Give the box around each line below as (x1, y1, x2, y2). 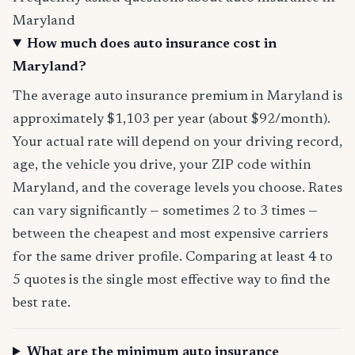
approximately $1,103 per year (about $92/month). (13, 112, 330, 127)
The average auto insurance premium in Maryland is (13, 89, 342, 104)
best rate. (13, 296, 71, 311)
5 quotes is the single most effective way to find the (13, 273, 330, 288)
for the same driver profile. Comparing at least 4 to (13, 250, 333, 265)
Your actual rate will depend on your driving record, (13, 135, 342, 150)
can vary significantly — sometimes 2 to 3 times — (13, 204, 318, 219)
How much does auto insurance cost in (27, 36, 277, 52)
